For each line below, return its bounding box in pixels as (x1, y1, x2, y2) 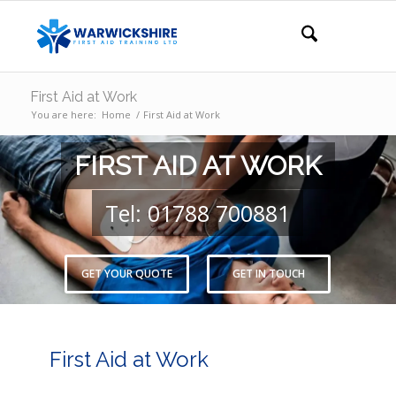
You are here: (30, 108, 96, 121)
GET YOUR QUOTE (81, 266, 173, 281)
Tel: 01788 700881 (105, 198, 291, 228)
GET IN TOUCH (232, 266, 306, 281)
